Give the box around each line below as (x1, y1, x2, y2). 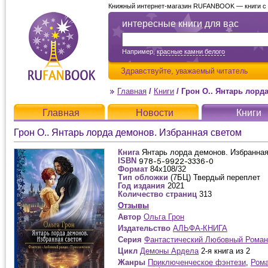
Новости (136, 108, 173, 118)
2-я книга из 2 (199, 246, 250, 255)
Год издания (118, 181, 165, 190)
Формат (118, 165, 148, 173)
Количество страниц (118, 190, 197, 199)
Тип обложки (118, 173, 168, 182)
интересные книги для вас (122, 19, 239, 29)
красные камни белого (157, 48, 225, 55)
